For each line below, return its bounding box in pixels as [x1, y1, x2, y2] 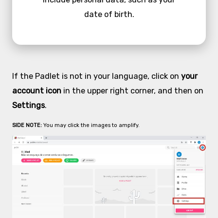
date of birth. [84, 10, 134, 19]
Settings [12, 100, 45, 110]
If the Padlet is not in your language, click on [12, 71, 181, 81]
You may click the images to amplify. [43, 122, 140, 129]
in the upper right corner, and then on [61, 86, 203, 95]
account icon [12, 86, 61, 95]
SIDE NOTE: [12, 122, 43, 129]
